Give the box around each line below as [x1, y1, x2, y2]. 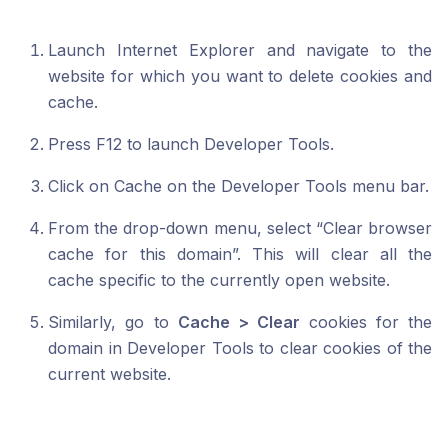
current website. [48, 364, 171, 385]
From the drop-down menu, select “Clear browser [48, 218, 432, 239]
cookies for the [308, 312, 432, 333]
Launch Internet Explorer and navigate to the [48, 40, 432, 61]
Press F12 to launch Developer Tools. [48, 134, 334, 155]
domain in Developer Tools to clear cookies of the [48, 338, 432, 359]
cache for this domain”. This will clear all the [48, 244, 432, 265]
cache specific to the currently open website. [48, 270, 390, 291]
